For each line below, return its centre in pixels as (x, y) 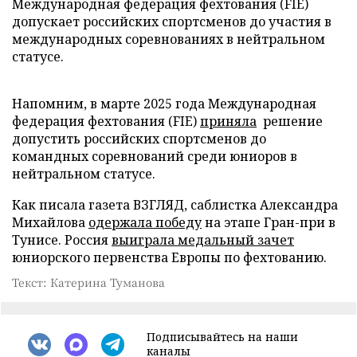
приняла (228, 121)
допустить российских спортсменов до (139, 139)
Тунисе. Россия (62, 240)
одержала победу (145, 222)
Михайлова (50, 222)
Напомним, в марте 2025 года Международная (164, 104)
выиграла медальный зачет (203, 240)
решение (290, 121)
